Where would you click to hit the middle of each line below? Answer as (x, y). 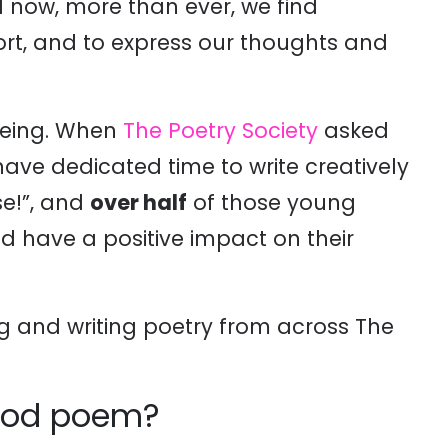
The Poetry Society (220, 130)
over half (138, 202)
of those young (271, 202)
